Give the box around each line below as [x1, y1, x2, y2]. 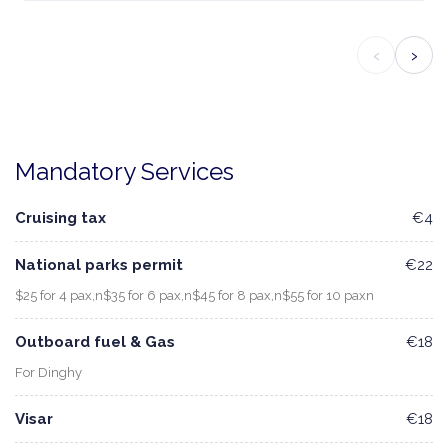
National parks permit [15, 256, 183, 275]
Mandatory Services [15, 157, 234, 187]
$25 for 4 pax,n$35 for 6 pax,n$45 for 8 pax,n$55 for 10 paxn [15, 288, 374, 304]
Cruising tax [15, 209, 106, 228]
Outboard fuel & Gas [15, 333, 175, 352]
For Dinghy [15, 365, 82, 381]
